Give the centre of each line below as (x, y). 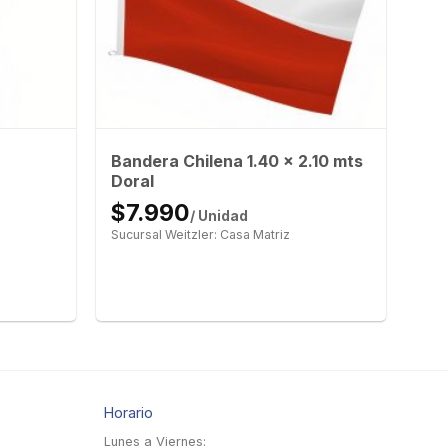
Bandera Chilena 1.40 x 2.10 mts (236, 160)
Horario (128, 413)
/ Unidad (218, 215)
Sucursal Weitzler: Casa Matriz (200, 234)
